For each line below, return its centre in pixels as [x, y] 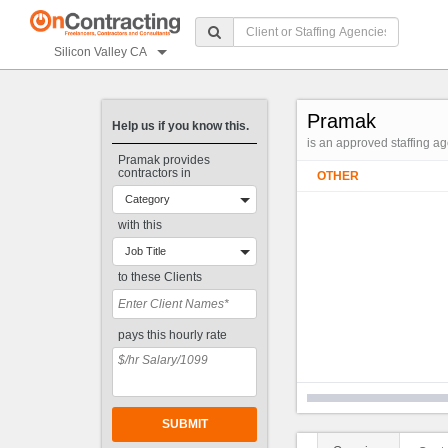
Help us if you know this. [180, 126]
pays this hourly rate [169, 335]
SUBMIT [184, 424]
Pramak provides [164, 160]
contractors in [154, 173]
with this [137, 225]
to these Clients [157, 277]
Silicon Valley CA [100, 52]
